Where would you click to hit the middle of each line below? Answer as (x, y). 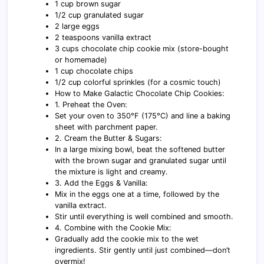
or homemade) (81, 60)
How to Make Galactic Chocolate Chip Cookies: (140, 93)
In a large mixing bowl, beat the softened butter (140, 149)
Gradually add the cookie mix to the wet (127, 239)
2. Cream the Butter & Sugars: (109, 138)
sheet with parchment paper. (107, 127)
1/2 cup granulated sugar (100, 15)
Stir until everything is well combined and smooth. (144, 216)
